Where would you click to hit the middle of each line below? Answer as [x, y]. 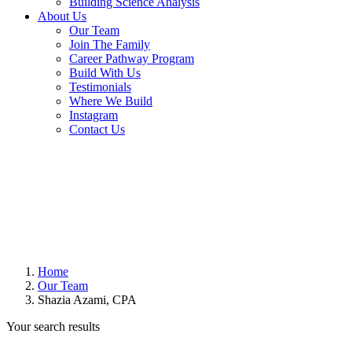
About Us [62, 16]
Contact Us [97, 129]
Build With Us [105, 73]
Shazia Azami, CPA [87, 299]
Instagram [93, 115]
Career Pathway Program [132, 59]
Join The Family [110, 44]
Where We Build [111, 101]
